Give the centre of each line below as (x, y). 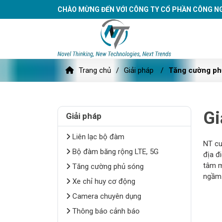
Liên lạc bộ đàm (97, 137)
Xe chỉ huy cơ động (103, 181)
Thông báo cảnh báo (105, 211)
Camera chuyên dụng (106, 196)
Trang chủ (95, 70)
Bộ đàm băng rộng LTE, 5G (114, 152)
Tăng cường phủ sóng (107, 166)
